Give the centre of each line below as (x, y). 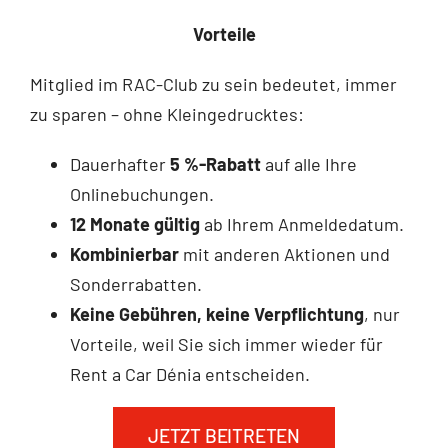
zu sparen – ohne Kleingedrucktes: (166, 113)
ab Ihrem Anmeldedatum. (301, 223)
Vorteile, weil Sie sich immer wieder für (226, 343)
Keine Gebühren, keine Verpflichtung (216, 313)
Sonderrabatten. (135, 283)
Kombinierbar (124, 253)
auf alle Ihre (308, 163)
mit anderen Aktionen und (284, 253)
